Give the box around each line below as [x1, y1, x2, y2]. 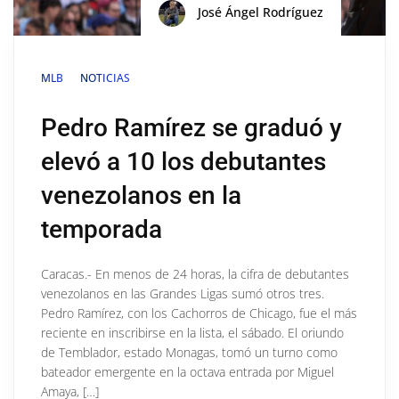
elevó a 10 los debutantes [41, 146, 326, 176]
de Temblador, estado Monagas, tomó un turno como [41, 343, 338, 361]
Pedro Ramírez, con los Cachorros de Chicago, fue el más [41, 304, 357, 322]
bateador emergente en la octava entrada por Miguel [41, 362, 334, 380]
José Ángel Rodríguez [194, 3, 323, 20]
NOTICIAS [80, 69, 130, 85]
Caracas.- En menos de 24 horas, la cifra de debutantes [41, 265, 349, 282]
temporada [41, 214, 162, 244]
